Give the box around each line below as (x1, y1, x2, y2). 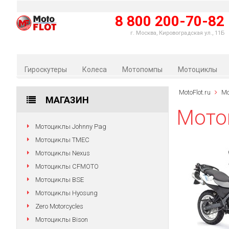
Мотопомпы (122, 65, 163, 74)
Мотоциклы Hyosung (35, 189, 98, 197)
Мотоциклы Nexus (35, 149, 90, 157)
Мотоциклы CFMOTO (35, 163, 99, 170)
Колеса (82, 65, 107, 74)
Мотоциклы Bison (35, 216, 88, 223)
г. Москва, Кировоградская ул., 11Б (130, 30, 224, 36)
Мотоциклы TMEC (35, 136, 89, 144)
